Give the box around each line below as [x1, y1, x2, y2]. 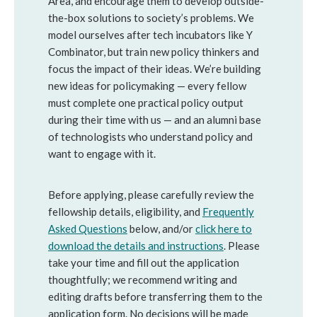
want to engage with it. [48, 147, 156, 160]
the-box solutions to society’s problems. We [48, 11, 254, 24]
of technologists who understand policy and [48, 130, 253, 143]
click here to [195, 222, 252, 235]
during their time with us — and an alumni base [48, 113, 261, 126]
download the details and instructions [48, 239, 224, 252]
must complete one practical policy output [48, 96, 243, 109]
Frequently [202, 205, 254, 218]
